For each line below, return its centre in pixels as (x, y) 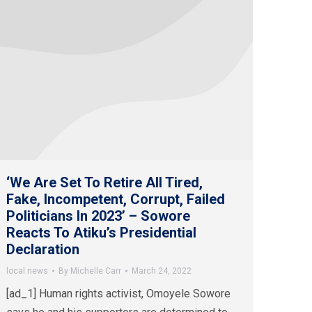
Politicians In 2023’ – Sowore (98, 216)
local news (27, 271)
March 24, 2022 (162, 271)
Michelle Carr (96, 271)
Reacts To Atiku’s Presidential (101, 233)
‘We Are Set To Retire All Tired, (104, 183)
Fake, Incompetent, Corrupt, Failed (116, 200)
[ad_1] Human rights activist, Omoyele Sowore (118, 294)
